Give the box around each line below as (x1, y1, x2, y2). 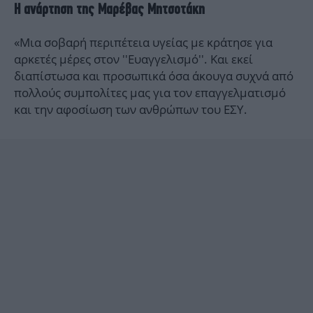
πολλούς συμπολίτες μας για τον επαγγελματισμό (14, 85, 286, 101)
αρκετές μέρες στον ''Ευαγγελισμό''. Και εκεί (14, 51, 253, 68)
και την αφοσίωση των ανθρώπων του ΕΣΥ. (14, 101, 247, 118)
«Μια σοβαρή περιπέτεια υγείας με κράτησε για (14, 34, 272, 51)
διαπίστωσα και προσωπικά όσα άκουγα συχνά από (14, 68, 293, 85)
